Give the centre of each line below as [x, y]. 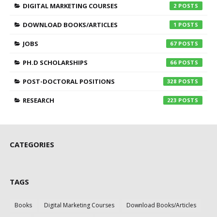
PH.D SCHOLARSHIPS [55, 62]
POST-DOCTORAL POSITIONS [69, 81]
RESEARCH [39, 100]
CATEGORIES [32, 144]
